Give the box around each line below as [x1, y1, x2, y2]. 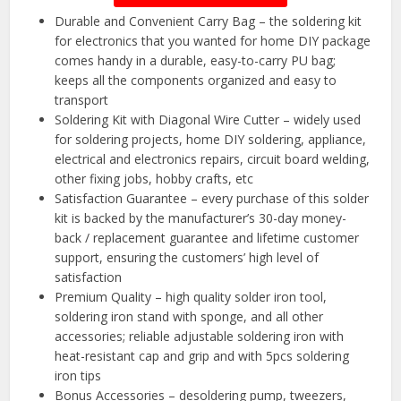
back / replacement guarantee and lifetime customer [55, 229, 360, 247]
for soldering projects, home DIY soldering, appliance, [55, 131, 367, 149]
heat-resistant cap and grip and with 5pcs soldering [55, 347, 350, 365]
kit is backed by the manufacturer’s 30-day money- [55, 209, 347, 227]
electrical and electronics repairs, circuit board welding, [55, 150, 371, 168]
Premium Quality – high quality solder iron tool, [55, 288, 328, 306]
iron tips [55, 367, 102, 385]
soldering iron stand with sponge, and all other [55, 308, 324, 326]
